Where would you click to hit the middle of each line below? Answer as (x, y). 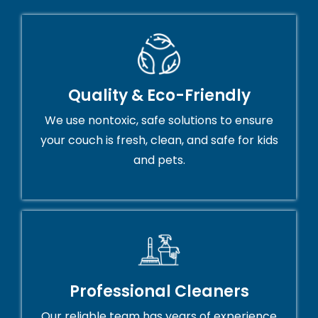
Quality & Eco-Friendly (159, 96)
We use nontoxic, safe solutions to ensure (159, 121)
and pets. (159, 160)
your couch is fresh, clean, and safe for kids (159, 141)
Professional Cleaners (159, 292)
